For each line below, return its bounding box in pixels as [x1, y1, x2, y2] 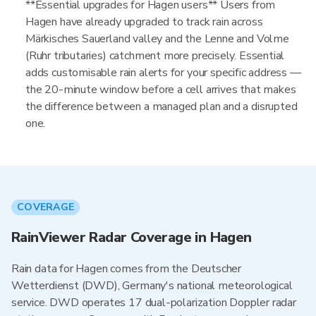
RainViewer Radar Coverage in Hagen [11, 228, 252, 247]
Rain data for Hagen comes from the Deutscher [11, 261, 242, 276]
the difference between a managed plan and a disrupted [25, 99, 298, 114]
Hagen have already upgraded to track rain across [25, 14, 263, 30]
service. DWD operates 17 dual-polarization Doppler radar [11, 295, 296, 310]
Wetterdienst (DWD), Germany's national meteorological [11, 278, 293, 293]
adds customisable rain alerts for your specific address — [25, 65, 301, 80]
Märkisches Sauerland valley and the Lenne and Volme [25, 31, 289, 47]
